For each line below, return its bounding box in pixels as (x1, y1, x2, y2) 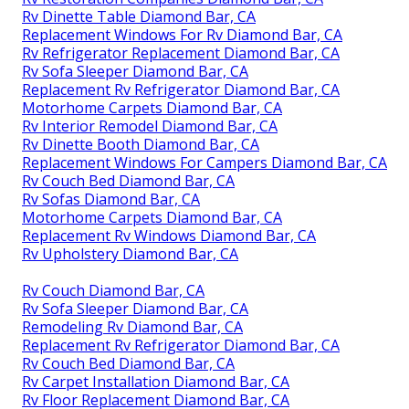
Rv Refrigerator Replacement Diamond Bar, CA (22, 43, 340, 64)
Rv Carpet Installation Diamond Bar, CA (22, 372, 289, 393)
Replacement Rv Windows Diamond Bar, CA (22, 225, 316, 246)
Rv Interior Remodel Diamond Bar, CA (22, 116, 278, 137)
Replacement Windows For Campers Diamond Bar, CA (22, 152, 387, 173)
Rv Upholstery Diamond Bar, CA (22, 244, 238, 265)
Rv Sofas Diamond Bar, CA (22, 189, 200, 210)
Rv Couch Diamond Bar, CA (22, 280, 204, 301)
